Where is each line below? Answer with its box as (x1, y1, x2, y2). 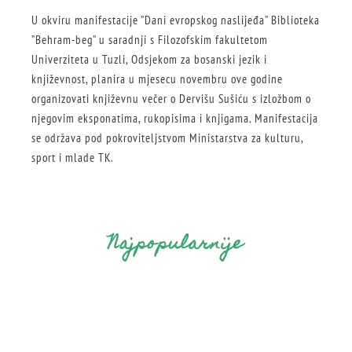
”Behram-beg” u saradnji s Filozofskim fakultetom (31, 32, 268, 48)
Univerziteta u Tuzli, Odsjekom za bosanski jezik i (31, 52, 267, 68)
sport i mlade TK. (31, 150, 114, 166)
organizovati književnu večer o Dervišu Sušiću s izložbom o (31, 91, 311, 107)
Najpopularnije (108, 227, 244, 262)
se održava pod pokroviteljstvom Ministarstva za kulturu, (31, 130, 303, 146)
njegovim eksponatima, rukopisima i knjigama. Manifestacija (31, 111, 318, 126)
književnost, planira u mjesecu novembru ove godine (31, 71, 283, 87)
